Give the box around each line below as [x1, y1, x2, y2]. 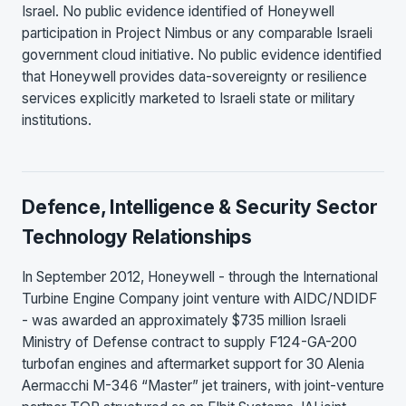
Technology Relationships [22, 226, 252, 249]
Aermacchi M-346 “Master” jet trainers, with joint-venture [22, 376, 384, 394]
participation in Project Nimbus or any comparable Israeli [22, 24, 372, 43]
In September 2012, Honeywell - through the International [22, 267, 378, 285]
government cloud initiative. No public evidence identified [22, 46, 382, 64]
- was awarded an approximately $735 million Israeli [22, 311, 346, 329]
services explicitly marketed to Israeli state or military [22, 90, 355, 108]
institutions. [22, 111, 92, 130]
